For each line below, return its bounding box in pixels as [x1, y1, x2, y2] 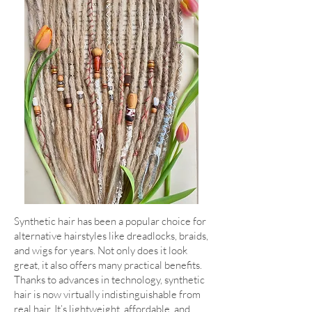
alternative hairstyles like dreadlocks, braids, [14, 229, 208, 243]
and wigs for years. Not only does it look [14, 244, 187, 258]
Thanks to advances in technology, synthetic [14, 273, 205, 287]
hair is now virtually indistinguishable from [14, 288, 201, 302]
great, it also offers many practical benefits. [14, 258, 202, 272]
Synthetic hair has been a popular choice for [14, 214, 206, 228]
